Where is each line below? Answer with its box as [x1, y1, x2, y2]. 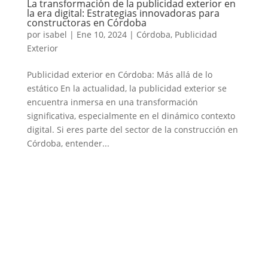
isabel [42, 29, 67, 41]
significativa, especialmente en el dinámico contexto [26, 110, 235, 122]
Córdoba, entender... [26, 138, 109, 150]
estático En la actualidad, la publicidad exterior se [26, 83, 227, 95]
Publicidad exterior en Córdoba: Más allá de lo [26, 69, 212, 81]
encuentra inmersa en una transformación [26, 96, 198, 108]
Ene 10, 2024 [76, 29, 127, 41]
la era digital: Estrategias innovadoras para [26, 7, 220, 20]
